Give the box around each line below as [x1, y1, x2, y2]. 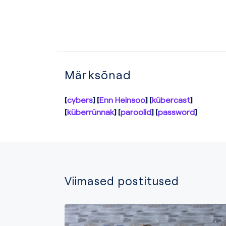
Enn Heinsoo [99, 94, 146, 104]
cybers [67, 94, 93, 104]
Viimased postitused [65, 174, 180, 188]
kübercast [152, 94, 191, 104]
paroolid [121, 106, 152, 117]
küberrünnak [67, 106, 114, 117]
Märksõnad [65, 67, 131, 82]
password [158, 106, 195, 117]
